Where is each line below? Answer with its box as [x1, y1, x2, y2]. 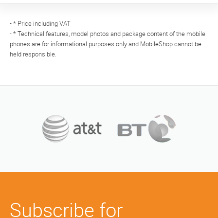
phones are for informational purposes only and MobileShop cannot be [10, 40, 201, 48]
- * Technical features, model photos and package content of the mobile [10, 30, 205, 38]
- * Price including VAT [10, 20, 71, 28]
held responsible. [10, 51, 56, 58]
